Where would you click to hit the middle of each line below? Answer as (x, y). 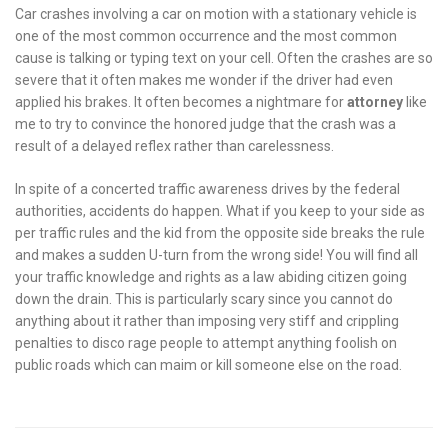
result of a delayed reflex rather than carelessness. (174, 145)
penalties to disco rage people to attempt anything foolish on (206, 342)
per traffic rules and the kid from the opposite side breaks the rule (220, 232)
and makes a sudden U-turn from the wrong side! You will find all (216, 254)
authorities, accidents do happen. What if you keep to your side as (220, 210)
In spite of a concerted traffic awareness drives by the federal (207, 188)
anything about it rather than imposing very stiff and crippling (207, 320)
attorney (375, 101)
